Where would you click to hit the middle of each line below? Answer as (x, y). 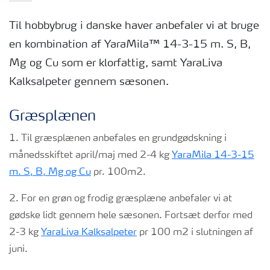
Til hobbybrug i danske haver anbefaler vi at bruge (134, 26)
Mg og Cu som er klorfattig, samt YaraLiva (116, 63)
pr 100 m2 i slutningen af (195, 233)
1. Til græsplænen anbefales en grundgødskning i (118, 139)
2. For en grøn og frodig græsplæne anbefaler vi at (121, 199)
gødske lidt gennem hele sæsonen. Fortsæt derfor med (131, 216)
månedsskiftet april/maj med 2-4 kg (90, 155)
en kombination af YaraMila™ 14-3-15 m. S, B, (130, 45)
